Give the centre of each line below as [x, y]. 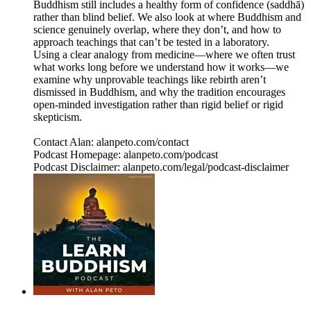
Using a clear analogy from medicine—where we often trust [164, 55]
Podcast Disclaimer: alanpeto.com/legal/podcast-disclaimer [161, 167]
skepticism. [58, 117]
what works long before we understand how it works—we [161, 67]
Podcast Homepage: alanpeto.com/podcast [126, 155]
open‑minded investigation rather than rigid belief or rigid [158, 105]
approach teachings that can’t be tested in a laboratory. [151, 42]
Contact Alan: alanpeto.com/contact [111, 142]
